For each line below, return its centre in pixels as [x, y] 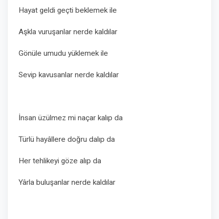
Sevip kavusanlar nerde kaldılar [69, 75]
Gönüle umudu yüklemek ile [63, 53]
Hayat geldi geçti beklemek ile [68, 10]
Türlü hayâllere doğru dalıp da [68, 139]
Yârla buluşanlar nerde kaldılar [67, 182]
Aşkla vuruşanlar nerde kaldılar [69, 32]
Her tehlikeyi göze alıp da [60, 161]
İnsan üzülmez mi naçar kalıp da [71, 118]
